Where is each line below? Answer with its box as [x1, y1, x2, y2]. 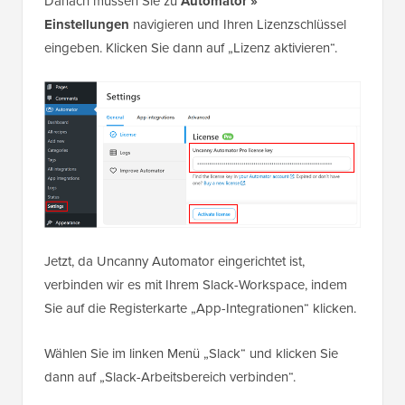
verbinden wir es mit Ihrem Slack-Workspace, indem [44, 275, 347, 296]
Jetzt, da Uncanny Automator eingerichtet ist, [44, 251, 305, 272]
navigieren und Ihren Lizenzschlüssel [129, 14, 346, 35]
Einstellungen [44, 14, 129, 35]
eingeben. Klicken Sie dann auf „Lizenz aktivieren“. [44, 38, 337, 59]
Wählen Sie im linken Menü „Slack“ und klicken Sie [44, 344, 338, 364]
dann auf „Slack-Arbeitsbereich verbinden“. [44, 367, 296, 388]
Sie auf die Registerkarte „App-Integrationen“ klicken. [44, 298, 356, 319]
